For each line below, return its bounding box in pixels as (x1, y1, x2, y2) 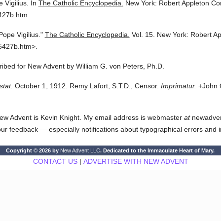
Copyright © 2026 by (6, 147, 61, 153)
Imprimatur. (160, 82, 196, 90)
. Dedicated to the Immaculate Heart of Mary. (100, 147, 215, 153)
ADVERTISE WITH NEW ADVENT (83, 157, 188, 165)
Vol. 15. (131, 31, 155, 38)
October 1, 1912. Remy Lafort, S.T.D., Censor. (12, 82, 159, 90)
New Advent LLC (60, 147, 101, 153)
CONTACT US (33, 157, 77, 165)
